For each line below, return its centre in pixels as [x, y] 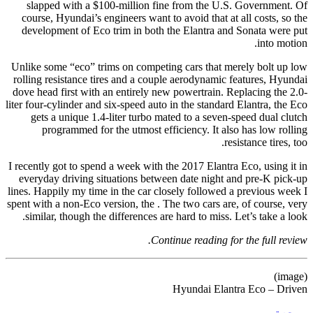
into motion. [282, 43]
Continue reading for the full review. [229, 240]
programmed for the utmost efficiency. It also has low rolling [175, 129]
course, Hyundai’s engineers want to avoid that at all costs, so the [165, 17]
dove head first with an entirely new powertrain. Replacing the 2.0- [160, 92]
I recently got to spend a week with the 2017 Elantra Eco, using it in [158, 166]
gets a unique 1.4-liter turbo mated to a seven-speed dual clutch [169, 117]
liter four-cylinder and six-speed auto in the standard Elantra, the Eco [156, 104]
